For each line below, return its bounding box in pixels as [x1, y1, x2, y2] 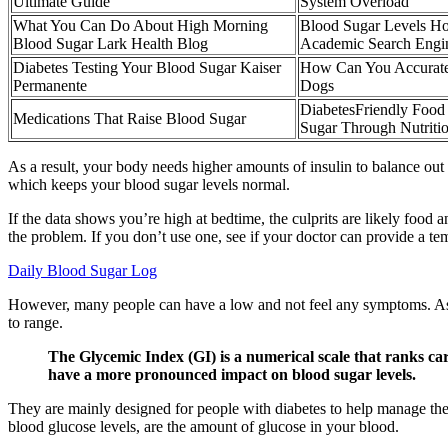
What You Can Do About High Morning [13, 16, 268, 34]
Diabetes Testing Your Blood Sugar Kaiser [13, 58, 281, 76]
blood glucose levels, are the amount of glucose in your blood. [8, 417, 399, 435]
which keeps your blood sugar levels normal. [8, 175, 290, 193]
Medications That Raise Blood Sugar [13, 109, 246, 127]
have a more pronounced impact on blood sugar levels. [48, 365, 416, 383]
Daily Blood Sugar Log [8, 261, 157, 279]
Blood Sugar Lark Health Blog [13, 34, 208, 52]
